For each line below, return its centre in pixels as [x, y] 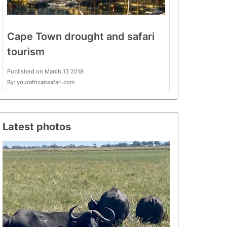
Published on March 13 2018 [45, 71]
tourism [26, 52]
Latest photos [37, 127]
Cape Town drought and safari [81, 36]
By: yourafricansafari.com [41, 82]
